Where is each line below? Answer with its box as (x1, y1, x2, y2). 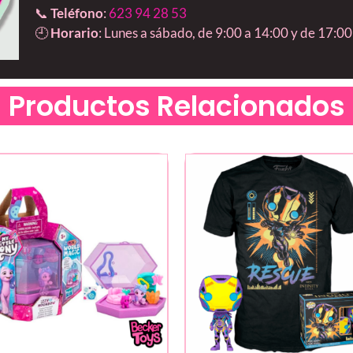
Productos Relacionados (8, 86, 345, 125)
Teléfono (50, 5, 103, 22)
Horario (50, 24, 98, 42)
